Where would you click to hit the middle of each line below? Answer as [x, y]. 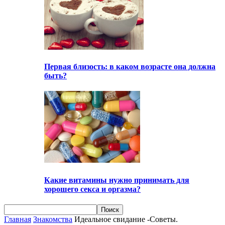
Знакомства [53, 219]
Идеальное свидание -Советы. [126, 219]
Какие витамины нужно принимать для [117, 180]
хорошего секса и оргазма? [92, 189]
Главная [18, 219]
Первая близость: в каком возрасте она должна [130, 67]
